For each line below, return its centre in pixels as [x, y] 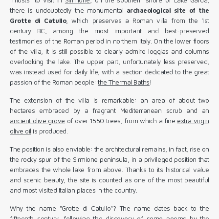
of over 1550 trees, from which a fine [121, 120]
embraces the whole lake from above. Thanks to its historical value [109, 169]
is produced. [49, 131]
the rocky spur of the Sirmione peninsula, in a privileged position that [109, 159]
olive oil [21, 131]
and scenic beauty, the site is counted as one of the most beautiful [109, 180]
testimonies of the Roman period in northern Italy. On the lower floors [109, 41]
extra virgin [193, 120]
